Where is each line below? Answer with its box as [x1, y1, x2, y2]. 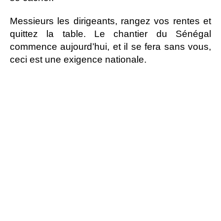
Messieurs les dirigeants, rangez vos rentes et [10, 15, 211, 26]
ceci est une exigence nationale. [10, 54, 147, 65]
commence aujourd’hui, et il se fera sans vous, [10, 41, 211, 52]
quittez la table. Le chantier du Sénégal [10, 28, 211, 39]
